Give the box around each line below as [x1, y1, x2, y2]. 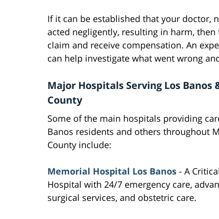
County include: [47, 139, 111, 151]
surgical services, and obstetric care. [47, 192, 197, 204]
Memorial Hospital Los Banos [47, 165, 176, 177]
